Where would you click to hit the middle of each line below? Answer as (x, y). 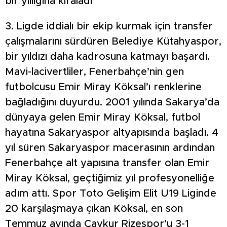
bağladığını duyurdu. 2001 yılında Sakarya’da (112, 102)
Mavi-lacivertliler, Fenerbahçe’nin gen (94, 72)
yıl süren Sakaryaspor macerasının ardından (110, 148)
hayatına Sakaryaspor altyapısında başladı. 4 (112, 133)
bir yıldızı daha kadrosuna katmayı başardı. (107, 56)
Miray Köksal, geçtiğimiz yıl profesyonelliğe (110, 178)
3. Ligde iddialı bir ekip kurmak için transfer (109, 26)
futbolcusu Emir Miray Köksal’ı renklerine (103, 87)
